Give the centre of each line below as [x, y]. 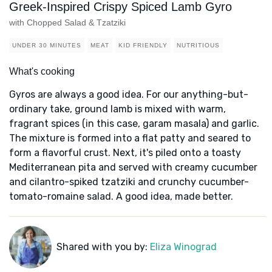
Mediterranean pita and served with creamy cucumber [133, 168]
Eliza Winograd [183, 247]
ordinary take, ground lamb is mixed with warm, [117, 109]
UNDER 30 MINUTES [47, 46]
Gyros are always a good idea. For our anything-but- [129, 95]
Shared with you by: [103, 247]
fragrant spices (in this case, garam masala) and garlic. [134, 124]
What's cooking [42, 72]
